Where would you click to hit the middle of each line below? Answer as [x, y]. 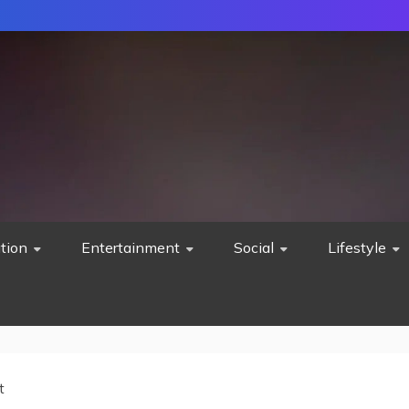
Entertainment [131, 247]
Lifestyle [357, 247]
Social [254, 247]
